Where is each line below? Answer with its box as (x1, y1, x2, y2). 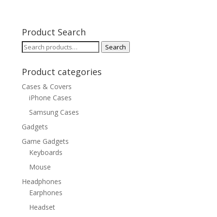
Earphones (29, 188, 62, 198)
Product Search (21, 26, 86, 38)
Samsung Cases (29, 108, 79, 117)
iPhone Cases (29, 93, 72, 103)
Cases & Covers (21, 82, 72, 92)
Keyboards (29, 148, 62, 157)
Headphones (21, 177, 62, 186)
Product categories (21, 66, 102, 78)
